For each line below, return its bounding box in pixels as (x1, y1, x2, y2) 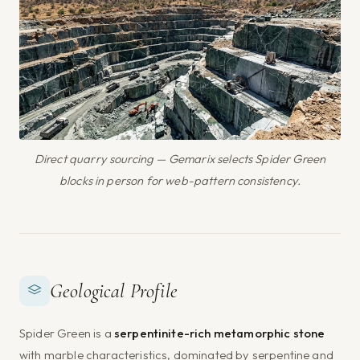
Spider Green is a (19, 325, 114, 342)
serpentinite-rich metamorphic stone (113, 325, 325, 342)
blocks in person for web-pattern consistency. (59, 173, 301, 189)
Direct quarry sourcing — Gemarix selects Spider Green (34, 151, 326, 167)
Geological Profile (50, 279, 178, 304)
